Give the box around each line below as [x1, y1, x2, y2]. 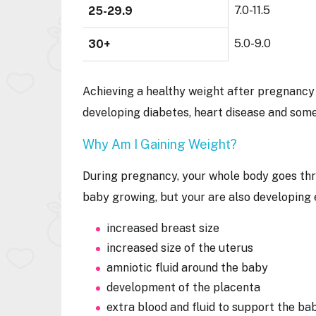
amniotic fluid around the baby [107, 261, 271, 274]
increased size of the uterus [107, 241, 259, 255]
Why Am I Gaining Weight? [83, 137, 237, 152]
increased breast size [107, 221, 222, 235]
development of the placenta [107, 281, 263, 294]
